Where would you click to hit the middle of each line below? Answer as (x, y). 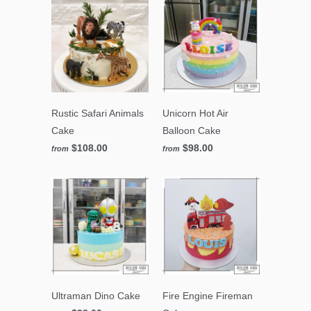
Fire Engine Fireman (208, 295)
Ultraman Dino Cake (96, 295)
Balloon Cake (192, 131)
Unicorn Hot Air (195, 114)
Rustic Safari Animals (98, 114)
